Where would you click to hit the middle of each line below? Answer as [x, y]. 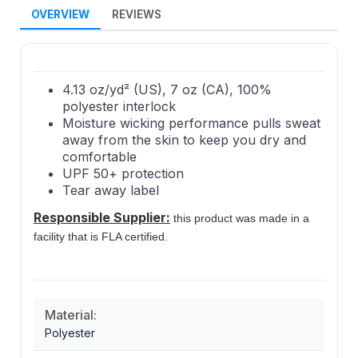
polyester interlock [119, 106]
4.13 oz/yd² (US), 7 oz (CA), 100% [167, 89]
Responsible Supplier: [102, 217]
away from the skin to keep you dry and [184, 139]
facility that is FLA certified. [101, 236]
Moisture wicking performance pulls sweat [191, 123]
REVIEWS [137, 14]
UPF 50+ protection [123, 173]
